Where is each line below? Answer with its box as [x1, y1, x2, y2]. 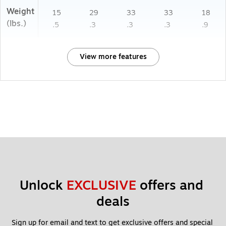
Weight [7, 6, 35, 18]
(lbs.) [7, 18, 26, 30]
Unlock [19, 176, 67, 196]
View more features [79, 51, 147, 63]
